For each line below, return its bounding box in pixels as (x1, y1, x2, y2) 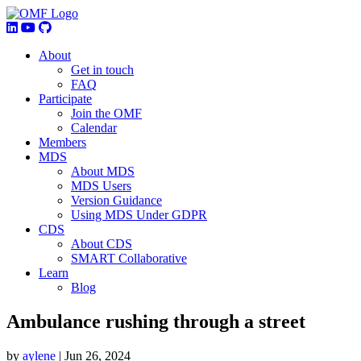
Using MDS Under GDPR (71, 208, 207, 222)
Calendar (71, 121, 117, 135)
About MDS (71, 164, 135, 178)
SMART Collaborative (71, 251, 187, 265)
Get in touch (71, 63, 134, 77)
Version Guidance (71, 193, 162, 207)
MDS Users (71, 179, 131, 193)
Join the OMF (71, 106, 142, 120)
